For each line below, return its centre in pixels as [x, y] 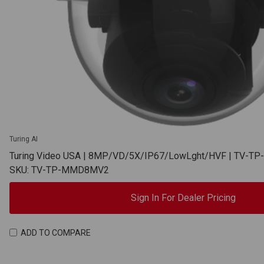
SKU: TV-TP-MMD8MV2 [59, 170]
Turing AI [24, 139]
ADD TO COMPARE [55, 232]
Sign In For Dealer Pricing [183, 198]
